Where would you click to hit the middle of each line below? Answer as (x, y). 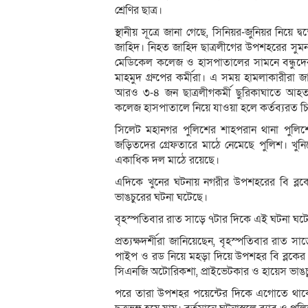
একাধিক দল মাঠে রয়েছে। (167, 160)
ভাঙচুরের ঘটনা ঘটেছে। (161, 197)
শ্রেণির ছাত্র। (139, 10)
